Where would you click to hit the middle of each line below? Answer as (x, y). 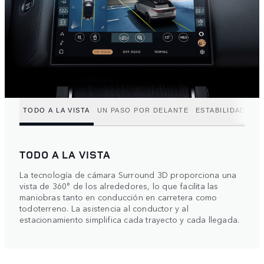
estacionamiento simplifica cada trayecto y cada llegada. (130, 220)
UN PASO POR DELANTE (143, 110)
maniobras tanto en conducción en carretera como (118, 197)
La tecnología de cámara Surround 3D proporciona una (128, 175)
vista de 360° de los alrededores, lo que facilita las (119, 186)
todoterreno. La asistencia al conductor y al (104, 208)
